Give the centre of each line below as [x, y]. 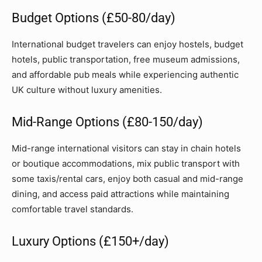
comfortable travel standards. [73, 209]
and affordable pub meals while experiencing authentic [125, 74]
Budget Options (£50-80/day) [94, 18]
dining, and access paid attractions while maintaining [120, 194]
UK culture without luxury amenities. [87, 89]
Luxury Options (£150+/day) [90, 241]
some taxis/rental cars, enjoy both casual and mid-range [127, 178]
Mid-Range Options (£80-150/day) [107, 122]
